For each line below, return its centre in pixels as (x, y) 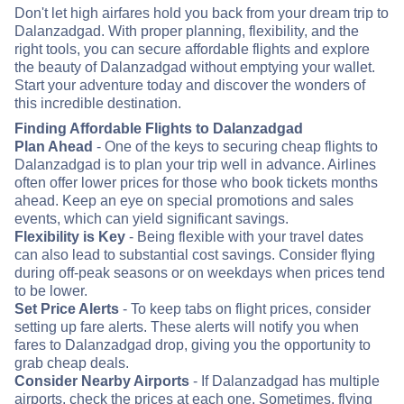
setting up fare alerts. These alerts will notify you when (187, 327)
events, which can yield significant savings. (151, 219)
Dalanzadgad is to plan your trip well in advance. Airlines (195, 165)
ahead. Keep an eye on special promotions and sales (184, 201)
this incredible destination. (98, 104)
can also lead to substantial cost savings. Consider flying (195, 255)
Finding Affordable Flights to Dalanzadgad (159, 129)
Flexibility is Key (70, 237)
